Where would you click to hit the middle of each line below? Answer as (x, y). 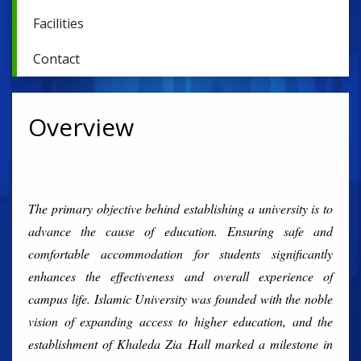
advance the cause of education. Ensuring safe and (180, 231)
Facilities (58, 23)
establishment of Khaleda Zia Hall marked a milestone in (180, 344)
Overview (81, 127)
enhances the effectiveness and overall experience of (180, 276)
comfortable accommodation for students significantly (180, 253)
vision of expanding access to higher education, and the (180, 321)
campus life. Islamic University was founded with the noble (180, 299)
